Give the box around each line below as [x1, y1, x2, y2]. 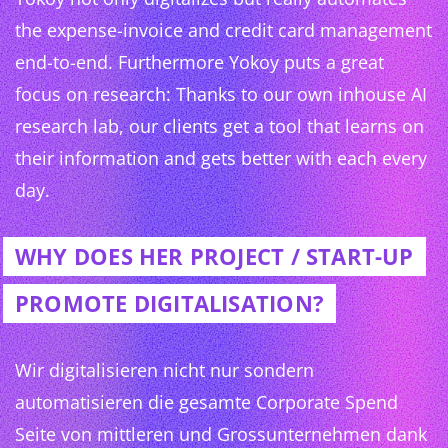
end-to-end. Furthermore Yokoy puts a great [15, 50, 384, 75]
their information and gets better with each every [15, 146, 427, 171]
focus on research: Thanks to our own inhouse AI [15, 82, 427, 107]
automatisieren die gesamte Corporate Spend [15, 390, 398, 415]
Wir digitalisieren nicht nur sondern [15, 358, 314, 383]
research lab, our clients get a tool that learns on [15, 114, 424, 139]
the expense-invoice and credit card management [15, 18, 432, 43]
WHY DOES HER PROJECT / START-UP [15, 242, 414, 272]
